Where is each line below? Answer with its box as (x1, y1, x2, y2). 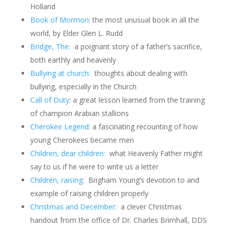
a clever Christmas (116, 202, 182, 212)
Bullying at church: (30, 68, 90, 78)
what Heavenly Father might (105, 148, 203, 158)
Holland (30, 2, 55, 11)
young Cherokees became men (30, 135, 134, 145)
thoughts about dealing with (90, 68, 187, 78)
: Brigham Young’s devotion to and (82, 175, 199, 185)
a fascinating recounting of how (90, 122, 198, 131)
